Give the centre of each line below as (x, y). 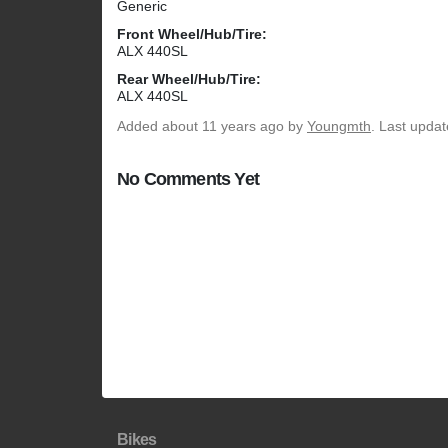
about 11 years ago (223, 126)
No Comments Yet (188, 179)
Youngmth (339, 126)
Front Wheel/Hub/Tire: (192, 34)
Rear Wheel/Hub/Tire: (189, 79)
